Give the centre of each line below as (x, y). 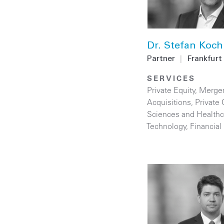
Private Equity (171, 90)
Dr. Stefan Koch (185, 47)
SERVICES (171, 78)
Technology (167, 126)
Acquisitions (169, 102)
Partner (161, 59)
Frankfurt (204, 59)
